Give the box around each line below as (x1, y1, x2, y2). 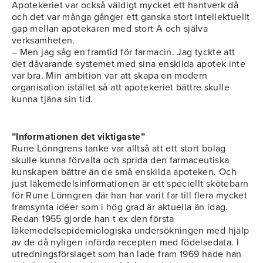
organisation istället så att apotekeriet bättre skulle (12, 82, 230, 94)
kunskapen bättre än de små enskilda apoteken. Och (12, 166, 237, 178)
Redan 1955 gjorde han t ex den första (12, 213, 174, 225)
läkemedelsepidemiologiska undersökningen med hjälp (12, 225, 249, 237)
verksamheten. (12, 35, 75, 47)
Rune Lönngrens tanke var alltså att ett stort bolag (12, 143, 226, 155)
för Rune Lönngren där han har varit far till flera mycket (12, 190, 247, 202)
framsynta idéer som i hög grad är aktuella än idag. (12, 201, 228, 214)
